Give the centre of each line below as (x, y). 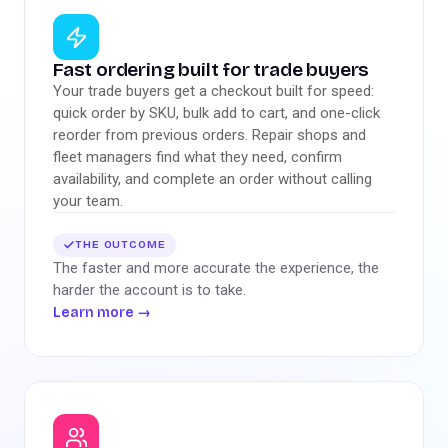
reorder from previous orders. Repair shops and (209, 135)
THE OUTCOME (120, 244)
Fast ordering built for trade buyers (211, 69)
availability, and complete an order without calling (212, 179)
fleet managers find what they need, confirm (197, 157)
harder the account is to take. (149, 290)
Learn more (95, 312)
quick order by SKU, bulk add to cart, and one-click (216, 113)
